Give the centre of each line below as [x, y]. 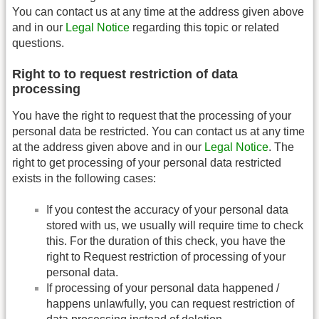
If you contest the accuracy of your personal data [167, 210]
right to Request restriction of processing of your [166, 257]
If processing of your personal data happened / [163, 288]
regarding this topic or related [204, 27]
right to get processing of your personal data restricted [147, 162]
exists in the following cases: [84, 178]
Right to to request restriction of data [125, 74]
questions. [38, 43]
